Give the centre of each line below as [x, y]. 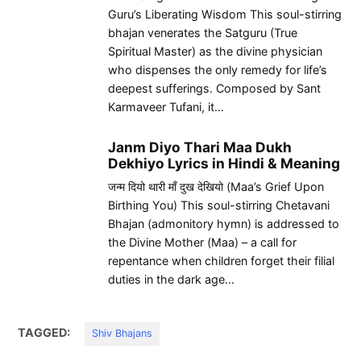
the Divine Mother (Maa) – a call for [202, 243]
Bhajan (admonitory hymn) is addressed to [224, 224]
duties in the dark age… [171, 280]
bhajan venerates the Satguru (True [203, 33]
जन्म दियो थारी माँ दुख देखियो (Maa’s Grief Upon [216, 187]
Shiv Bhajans [122, 334]
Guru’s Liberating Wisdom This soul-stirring [225, 15]
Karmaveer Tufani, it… [166, 107]
